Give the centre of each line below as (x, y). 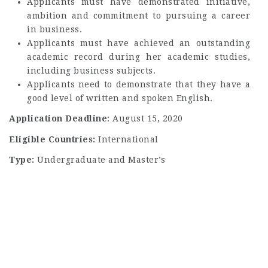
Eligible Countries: (54, 139)
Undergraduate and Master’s (101, 160)
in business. (54, 29)
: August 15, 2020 (145, 118)
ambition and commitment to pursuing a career (138, 15)
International (128, 139)
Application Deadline (58, 118)
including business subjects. (91, 70)
